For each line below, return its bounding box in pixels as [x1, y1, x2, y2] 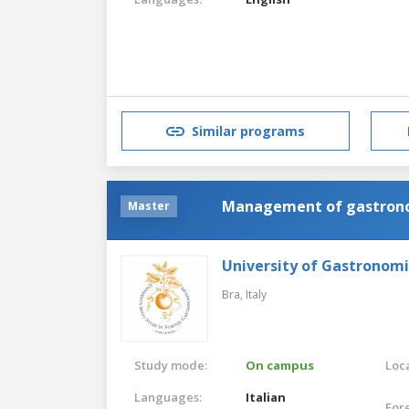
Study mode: [134, 356, 207, 373]
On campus [246, 356, 315, 373]
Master [128, 197, 170, 214]
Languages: [134, 388, 202, 405]
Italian [246, 388, 287, 405]
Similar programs [192, 122, 305, 141]
